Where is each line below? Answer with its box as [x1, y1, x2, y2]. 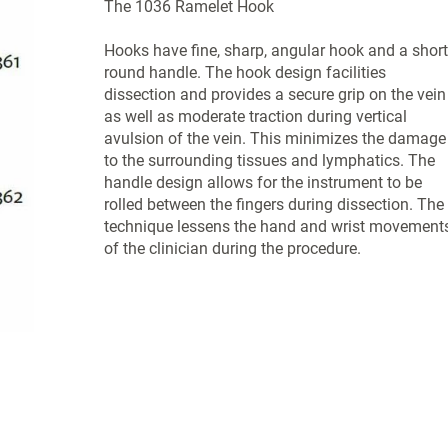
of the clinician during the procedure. [103, 239, 361, 258]
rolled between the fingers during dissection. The [103, 195, 444, 214]
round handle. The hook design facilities [103, 63, 386, 82]
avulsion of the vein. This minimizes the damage [103, 129, 446, 148]
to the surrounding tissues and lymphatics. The [103, 151, 435, 170]
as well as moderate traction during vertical [103, 107, 407, 126]
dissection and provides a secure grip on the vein [103, 85, 446, 104]
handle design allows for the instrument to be [103, 173, 422, 192]
